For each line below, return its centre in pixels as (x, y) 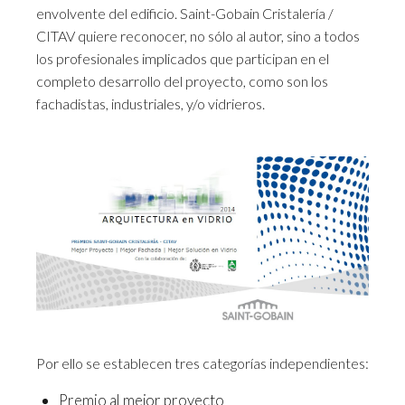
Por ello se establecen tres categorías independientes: (202, 363)
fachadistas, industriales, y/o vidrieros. (151, 104)
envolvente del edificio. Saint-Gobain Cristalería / (185, 13)
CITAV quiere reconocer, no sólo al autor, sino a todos (198, 36)
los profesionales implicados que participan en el (183, 58)
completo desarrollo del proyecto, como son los (182, 81)
